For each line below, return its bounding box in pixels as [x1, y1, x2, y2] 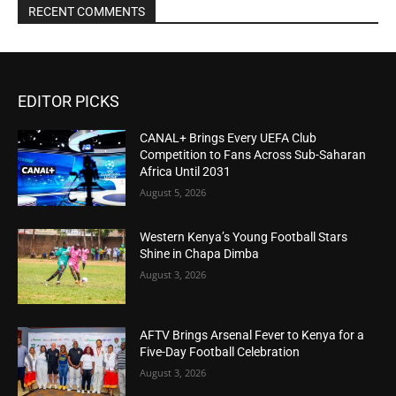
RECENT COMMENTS [28, 4, 145, 19]
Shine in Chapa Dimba [140, 246, 260, 261]
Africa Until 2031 [140, 164, 232, 179]
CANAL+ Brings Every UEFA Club [140, 130, 317, 145]
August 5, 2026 [140, 185, 207, 199]
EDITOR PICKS [18, 91, 119, 110]
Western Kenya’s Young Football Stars [140, 229, 348, 244]
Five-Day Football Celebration [140, 345, 301, 360]
